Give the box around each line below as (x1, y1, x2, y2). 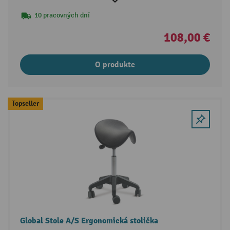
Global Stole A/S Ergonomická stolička (20, 215, 158, 226)
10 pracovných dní (34, 10, 90, 20)
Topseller (11, 99, 39, 108)
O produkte (95, 59, 135, 70)
